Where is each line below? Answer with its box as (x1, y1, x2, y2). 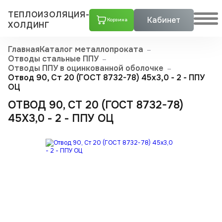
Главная (8, 44, 40, 55)
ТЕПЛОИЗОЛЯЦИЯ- (8, 9, 90, 20)
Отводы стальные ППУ (8, 53, 99, 64)
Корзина (107, 17, 127, 23)
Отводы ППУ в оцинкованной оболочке (8, 62, 164, 73)
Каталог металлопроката (40, 44, 144, 55)
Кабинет (147, 14, 181, 25)
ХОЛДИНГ (8, 20, 50, 31)
